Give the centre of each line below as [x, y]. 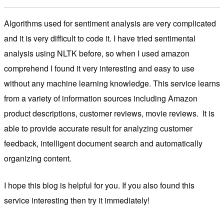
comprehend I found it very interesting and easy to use [99, 68]
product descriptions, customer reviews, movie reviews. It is [109, 113]
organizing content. [39, 158]
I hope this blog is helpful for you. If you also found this [99, 185]
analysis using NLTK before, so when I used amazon [97, 53]
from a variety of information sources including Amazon [101, 98]
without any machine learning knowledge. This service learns [112, 83]
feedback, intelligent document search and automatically [103, 143]
